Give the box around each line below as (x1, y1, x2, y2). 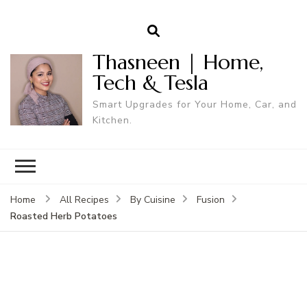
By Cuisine (130, 193, 175, 206)
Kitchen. (92, 113, 132, 127)
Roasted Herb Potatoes (10, 209, 117, 223)
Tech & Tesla (92, 69, 208, 95)
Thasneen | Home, (92, 49, 263, 75)
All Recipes (60, 193, 109, 206)
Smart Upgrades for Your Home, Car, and (92, 97, 297, 111)
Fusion (197, 193, 225, 206)
